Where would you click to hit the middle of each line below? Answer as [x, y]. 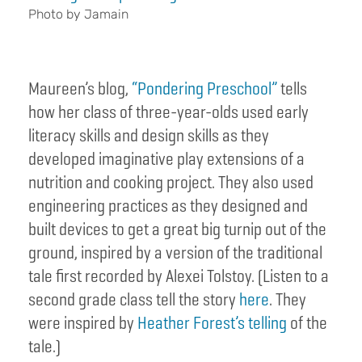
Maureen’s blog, [80, 89]
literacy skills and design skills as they [149, 136]
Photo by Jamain [78, 15]
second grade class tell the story [134, 300]
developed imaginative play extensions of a [166, 159]
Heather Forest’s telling [212, 323]
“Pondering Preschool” [204, 89]
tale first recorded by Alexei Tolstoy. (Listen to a [179, 276]
